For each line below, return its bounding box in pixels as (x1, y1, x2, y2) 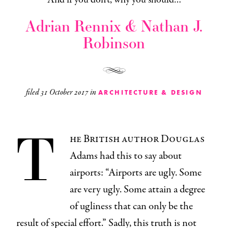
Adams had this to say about (70, 148, 182, 163)
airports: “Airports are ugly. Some (70, 165, 202, 180)
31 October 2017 (40, 87, 90, 98)
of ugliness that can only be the (70, 198, 193, 214)
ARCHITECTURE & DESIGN (98, 88, 203, 97)
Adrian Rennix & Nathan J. (25, 14, 203, 37)
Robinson (83, 31, 145, 53)
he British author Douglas (70, 131, 205, 147)
